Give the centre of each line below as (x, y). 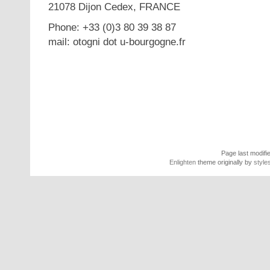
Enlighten (183, 162)
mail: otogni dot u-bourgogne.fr (117, 42)
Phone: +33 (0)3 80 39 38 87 (112, 27)
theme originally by (225, 162)
